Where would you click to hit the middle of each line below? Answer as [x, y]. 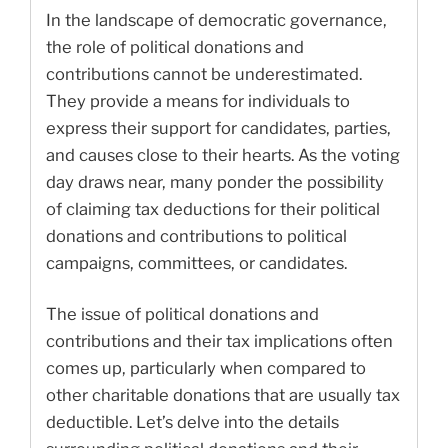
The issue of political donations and [182, 314]
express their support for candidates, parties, [218, 127]
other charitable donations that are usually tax [223, 395]
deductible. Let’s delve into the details [192, 422]
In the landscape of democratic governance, [216, 19]
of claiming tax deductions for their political [213, 208]
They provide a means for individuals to [198, 100]
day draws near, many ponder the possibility [215, 181]
